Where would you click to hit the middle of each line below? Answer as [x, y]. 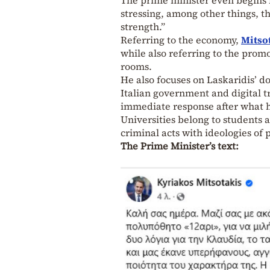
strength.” [143, 26]
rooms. [136, 66]
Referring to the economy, [181, 39]
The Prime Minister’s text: [180, 146]
